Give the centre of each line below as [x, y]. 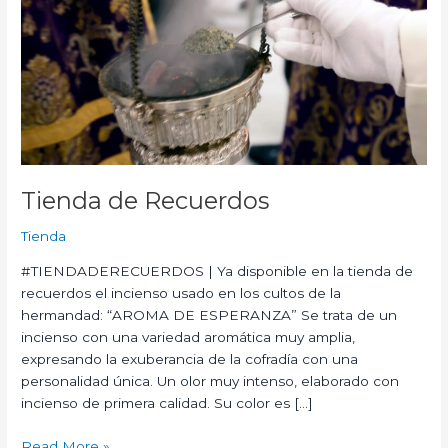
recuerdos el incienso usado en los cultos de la [181, 293]
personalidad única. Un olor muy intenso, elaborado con [210, 381]
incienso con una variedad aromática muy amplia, [188, 337]
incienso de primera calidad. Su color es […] [167, 403]
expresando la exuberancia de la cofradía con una [190, 359]
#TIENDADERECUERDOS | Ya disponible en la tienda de [217, 271]
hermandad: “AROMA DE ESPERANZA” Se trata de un [209, 315]
